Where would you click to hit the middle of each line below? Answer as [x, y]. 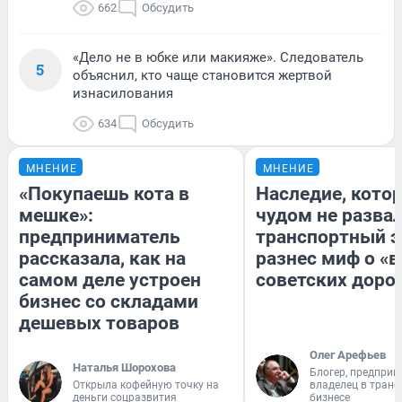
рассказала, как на [102, 258]
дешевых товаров [99, 323]
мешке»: [56, 215]
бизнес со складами [109, 301]
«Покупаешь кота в [104, 193]
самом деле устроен [110, 280]
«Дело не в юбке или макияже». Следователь [218, 57]
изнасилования [123, 93]
